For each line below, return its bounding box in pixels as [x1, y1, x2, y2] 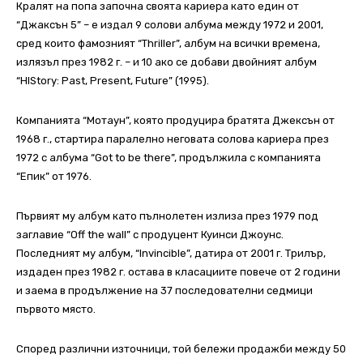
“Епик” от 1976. [16, 169, 92, 182]
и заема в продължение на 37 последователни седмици [16, 284, 313, 297]
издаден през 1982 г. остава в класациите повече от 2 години [16, 265, 340, 278]
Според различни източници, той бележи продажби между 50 [16, 342, 346, 355]
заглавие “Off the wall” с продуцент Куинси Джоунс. [16, 228, 284, 241]
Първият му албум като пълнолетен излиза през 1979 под [16, 209, 318, 222]
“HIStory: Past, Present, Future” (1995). [16, 74, 209, 87]
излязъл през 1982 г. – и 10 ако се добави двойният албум [16, 55, 317, 68]
